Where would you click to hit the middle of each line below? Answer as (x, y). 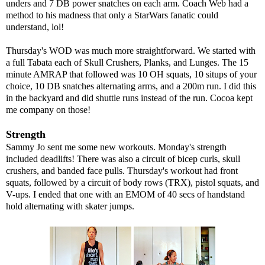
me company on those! (48, 109)
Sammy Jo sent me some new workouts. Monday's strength (116, 147)
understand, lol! (35, 27)
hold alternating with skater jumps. (70, 206)
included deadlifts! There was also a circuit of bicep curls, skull (123, 159)
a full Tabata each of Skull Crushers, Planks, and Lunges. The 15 (127, 62)
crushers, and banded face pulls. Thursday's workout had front (122, 170)
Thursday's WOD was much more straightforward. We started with (131, 50)
